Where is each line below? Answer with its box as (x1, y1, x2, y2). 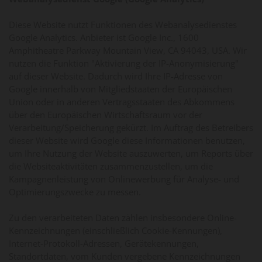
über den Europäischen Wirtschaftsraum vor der (9, 108, 202, 120)
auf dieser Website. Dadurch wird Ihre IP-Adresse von (9, 70, 223, 82)
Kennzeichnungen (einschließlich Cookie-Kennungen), (9, 224, 222, 236)
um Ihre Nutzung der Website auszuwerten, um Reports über (9, 147, 253, 159)
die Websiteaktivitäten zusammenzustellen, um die (9, 160, 213, 172)
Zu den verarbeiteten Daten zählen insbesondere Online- (9, 211, 237, 223)
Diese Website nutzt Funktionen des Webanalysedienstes (9, 18, 237, 30)
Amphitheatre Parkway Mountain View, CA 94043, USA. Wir (9, 44, 247, 56)
